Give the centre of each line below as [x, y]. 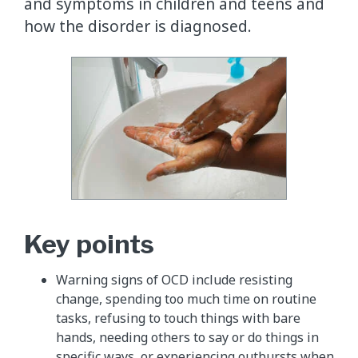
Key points [89, 245]
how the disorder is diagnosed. [138, 26]
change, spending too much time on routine [186, 299]
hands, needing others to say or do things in [187, 338]
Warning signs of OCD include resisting [174, 280]
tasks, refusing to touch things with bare [178, 318]
